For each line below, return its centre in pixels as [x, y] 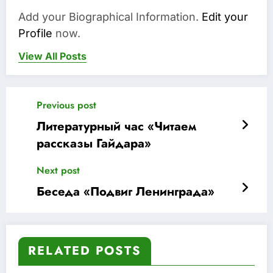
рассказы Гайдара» [94, 143]
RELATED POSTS [85, 250]
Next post [58, 170]
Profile [35, 33]
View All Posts [52, 56]
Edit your [225, 16]
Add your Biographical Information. [110, 16]
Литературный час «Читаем [116, 126]
